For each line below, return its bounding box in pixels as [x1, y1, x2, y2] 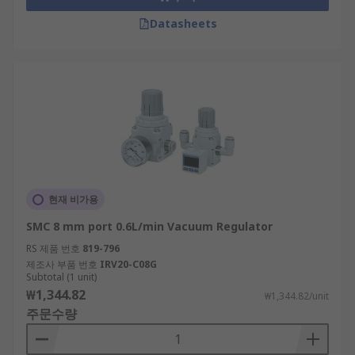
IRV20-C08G [100, 258, 157, 271]
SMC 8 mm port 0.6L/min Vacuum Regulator [26, 219, 273, 234]
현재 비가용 [48, 193, 98, 206]
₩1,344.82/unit [265, 289, 329, 303]
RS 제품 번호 [26, 242, 80, 255]
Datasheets [149, 16, 217, 31]
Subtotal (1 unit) [26, 270, 97, 284]
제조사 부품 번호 [26, 258, 97, 271]
